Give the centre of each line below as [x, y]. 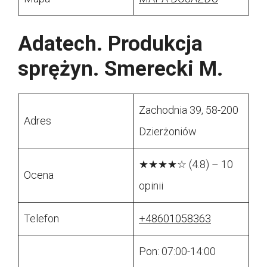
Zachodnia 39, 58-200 [189, 110]
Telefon [41, 219]
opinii [151, 186]
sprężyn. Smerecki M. [120, 69]
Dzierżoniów [168, 132]
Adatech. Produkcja [110, 44]
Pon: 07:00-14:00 [177, 252]
